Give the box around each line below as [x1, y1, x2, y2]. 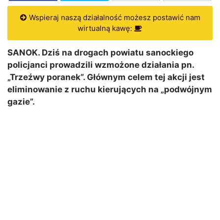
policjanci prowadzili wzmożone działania [7, 60, 181, 70]
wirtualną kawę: [78, 24, 134, 33]
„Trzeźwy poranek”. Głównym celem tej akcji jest [7, 72, 205, 82]
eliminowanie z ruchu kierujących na [7, 84, 161, 95]
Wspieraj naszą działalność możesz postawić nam [27, 13, 200, 23]
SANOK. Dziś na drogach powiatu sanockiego [7, 48, 193, 58]
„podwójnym [161, 84, 212, 95]
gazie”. [7, 97, 35, 107]
